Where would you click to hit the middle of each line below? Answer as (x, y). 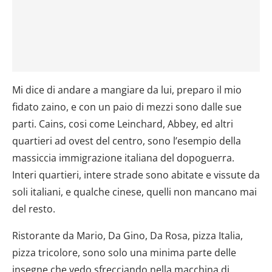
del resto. (34, 209)
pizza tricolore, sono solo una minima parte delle (124, 252)
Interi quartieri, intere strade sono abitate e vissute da (136, 175)
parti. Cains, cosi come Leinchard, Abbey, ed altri (123, 124)
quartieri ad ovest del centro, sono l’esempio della (127, 141)
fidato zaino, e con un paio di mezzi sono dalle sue (127, 107)
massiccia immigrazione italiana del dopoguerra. (123, 158)
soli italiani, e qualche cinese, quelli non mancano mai (134, 192)
